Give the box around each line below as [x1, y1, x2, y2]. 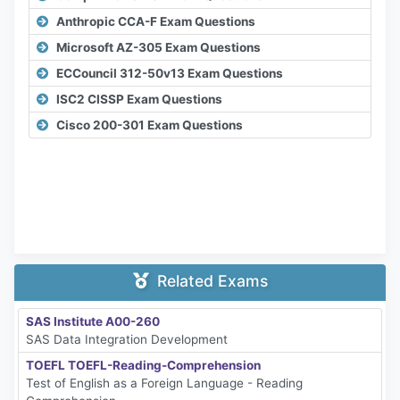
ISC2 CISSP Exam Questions [56, 91, 222, 106]
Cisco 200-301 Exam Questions [56, 117, 243, 132]
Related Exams [152, 271, 268, 290]
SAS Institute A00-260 [26, 313, 160, 329]
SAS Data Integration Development [26, 331, 228, 346]
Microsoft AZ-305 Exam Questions [56, 39, 261, 54]
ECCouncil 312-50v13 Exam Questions [56, 65, 283, 80]
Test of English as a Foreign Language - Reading [26, 375, 303, 390]
